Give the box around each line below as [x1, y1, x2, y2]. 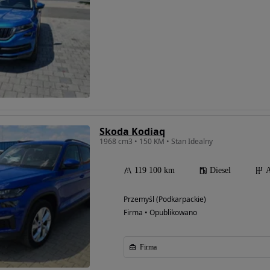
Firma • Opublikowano [124, 207, 197, 218]
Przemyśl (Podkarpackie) [124, 193, 206, 204]
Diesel [210, 165, 231, 175]
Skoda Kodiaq [99, 124, 165, 138]
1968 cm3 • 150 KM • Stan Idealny [99, 136, 213, 146]
